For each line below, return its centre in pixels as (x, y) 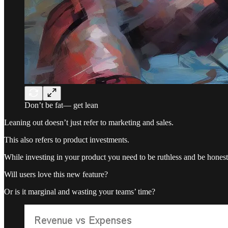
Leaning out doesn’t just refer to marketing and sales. (89, 122)
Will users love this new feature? (56, 174)
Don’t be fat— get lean (61, 105)
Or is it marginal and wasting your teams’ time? (80, 191)
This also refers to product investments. (67, 139)
